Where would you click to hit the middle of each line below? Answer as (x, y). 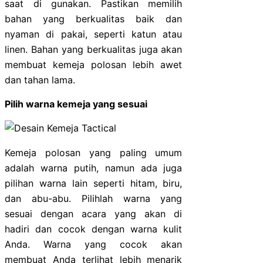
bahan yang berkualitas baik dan (94, 18)
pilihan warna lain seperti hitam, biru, (94, 183)
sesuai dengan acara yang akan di (94, 213)
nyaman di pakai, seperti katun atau (94, 34)
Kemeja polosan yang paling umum (94, 152)
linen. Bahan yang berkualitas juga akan (94, 49)
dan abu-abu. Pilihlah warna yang (94, 198)
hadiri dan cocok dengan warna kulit (94, 229)
